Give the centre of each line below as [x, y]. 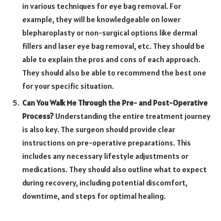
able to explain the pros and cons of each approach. [111, 59]
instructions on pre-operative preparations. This [107, 142]
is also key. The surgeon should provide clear [99, 129]
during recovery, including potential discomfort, [105, 182]
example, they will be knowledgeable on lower [101, 19]
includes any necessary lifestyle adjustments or [105, 156]
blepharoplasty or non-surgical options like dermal [110, 32]
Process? [38, 116]
